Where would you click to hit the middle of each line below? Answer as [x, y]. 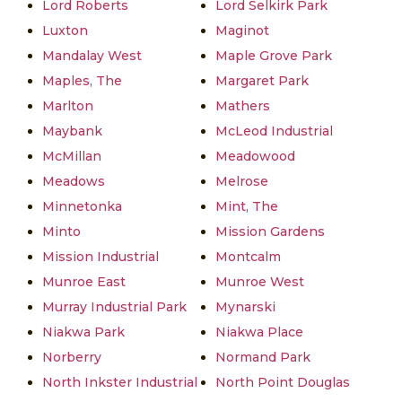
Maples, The [82, 81]
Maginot [242, 31]
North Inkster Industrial [120, 383]
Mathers [243, 106]
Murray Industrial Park [114, 307]
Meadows [74, 182]
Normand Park [263, 358]
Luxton [65, 31]
